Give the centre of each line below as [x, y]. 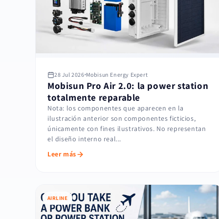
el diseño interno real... [84, 139]
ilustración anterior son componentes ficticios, [122, 119]
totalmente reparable [94, 98]
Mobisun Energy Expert [117, 75]
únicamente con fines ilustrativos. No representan [127, 129]
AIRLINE [58, 198]
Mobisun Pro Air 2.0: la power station [128, 86]
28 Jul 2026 [69, 75]
